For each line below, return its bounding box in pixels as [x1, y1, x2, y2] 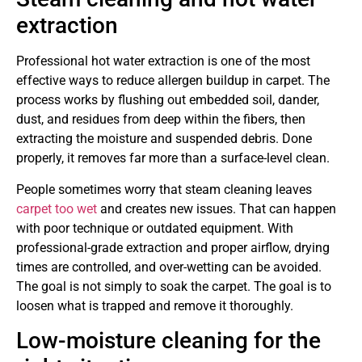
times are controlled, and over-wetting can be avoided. [16, 259, 322, 275]
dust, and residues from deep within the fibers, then [16, 112, 305, 128]
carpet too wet [16, 200, 97, 217]
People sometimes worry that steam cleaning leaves [16, 181, 312, 197]
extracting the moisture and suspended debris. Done [16, 131, 312, 147]
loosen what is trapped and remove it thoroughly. [16, 297, 293, 314]
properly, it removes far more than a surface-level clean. [16, 150, 330, 166]
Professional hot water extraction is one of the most [16, 53, 310, 69]
